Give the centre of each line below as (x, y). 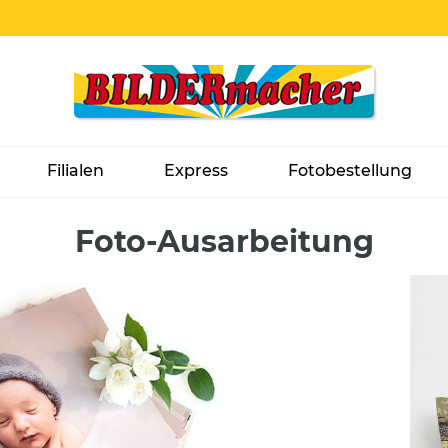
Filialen (75, 170)
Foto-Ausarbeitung (224, 241)
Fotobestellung (350, 170)
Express (196, 170)
